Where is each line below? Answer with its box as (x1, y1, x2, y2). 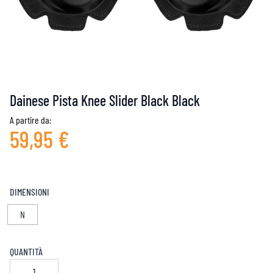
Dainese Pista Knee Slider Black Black (10, 91, 200, 109)
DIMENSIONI (10, 186, 49, 197)
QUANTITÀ (10, 246, 43, 257)
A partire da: (10, 114, 51, 126)
